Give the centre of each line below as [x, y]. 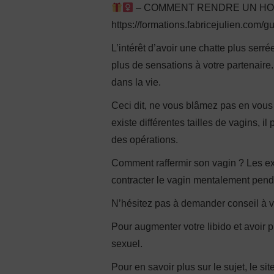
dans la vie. [136, 82]
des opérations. [145, 140]
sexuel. [127, 244]
